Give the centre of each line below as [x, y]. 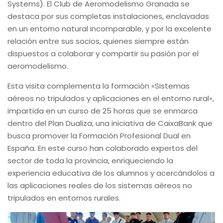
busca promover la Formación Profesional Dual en [99, 135]
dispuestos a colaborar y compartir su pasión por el [103, 53]
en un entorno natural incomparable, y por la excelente [110, 28]
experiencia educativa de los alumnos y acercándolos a [111, 173]
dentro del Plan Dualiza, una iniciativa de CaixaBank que [110, 123]
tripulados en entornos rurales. [64, 198]
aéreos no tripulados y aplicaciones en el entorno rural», [111, 98]
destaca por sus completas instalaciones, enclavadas [108, 16]
